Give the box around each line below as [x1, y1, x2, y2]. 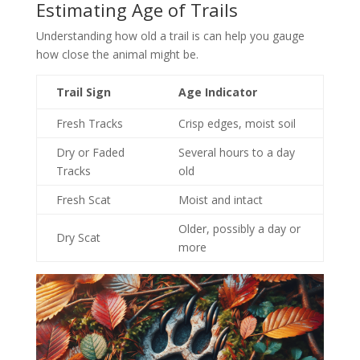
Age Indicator [178, 84, 257, 100]
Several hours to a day [178, 144, 295, 160]
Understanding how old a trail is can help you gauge [35, 27, 305, 43]
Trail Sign [55, 84, 111, 100]
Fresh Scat [55, 191, 111, 207]
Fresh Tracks [55, 115, 123, 131]
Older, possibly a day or [178, 220, 301, 236]
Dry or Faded [55, 144, 125, 160]
